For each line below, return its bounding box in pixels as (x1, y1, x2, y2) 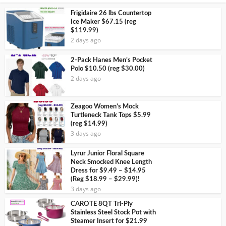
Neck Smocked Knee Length (71, 159, 152, 165)
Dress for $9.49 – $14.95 (71, 167, 146, 174)
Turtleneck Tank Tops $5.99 (71, 112, 151, 119)
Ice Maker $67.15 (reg (71, 18, 136, 25)
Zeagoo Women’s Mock (71, 103, 139, 110)
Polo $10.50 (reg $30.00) (71, 65, 145, 72)
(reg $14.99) (71, 121, 107, 128)
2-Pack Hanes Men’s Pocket (71, 56, 152, 64)
